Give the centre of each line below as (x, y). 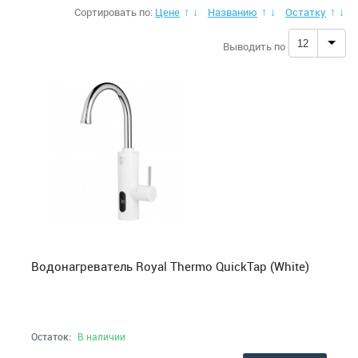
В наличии (101, 337)
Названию (233, 12)
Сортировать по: (113, 12)
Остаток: (51, 337)
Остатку (306, 12)
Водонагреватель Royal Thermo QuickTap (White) (170, 267)
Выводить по (254, 46)
